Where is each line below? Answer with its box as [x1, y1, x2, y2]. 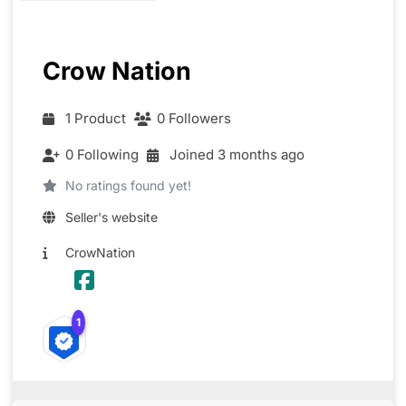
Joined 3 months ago [169, 146, 305, 164]
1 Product [65, 110, 127, 128]
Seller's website [65, 209, 159, 226]
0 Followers [157, 110, 232, 128]
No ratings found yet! [65, 178, 192, 194]
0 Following [65, 146, 140, 164]
